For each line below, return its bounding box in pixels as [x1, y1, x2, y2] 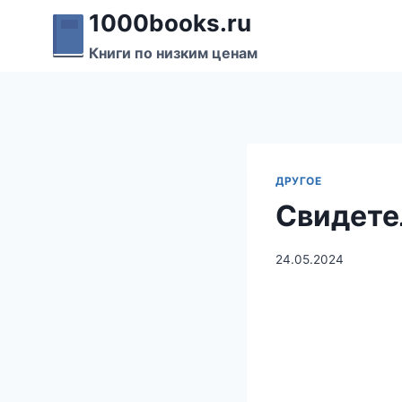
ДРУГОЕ [275, 174, 322, 188]
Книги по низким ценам [89, 44, 258, 62]
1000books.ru [89, 9, 251, 37]
